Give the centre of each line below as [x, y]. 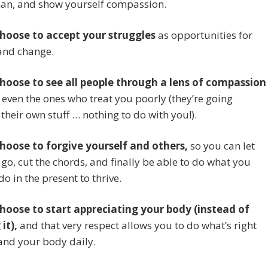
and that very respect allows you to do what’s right [137, 226]
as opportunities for [204, 35]
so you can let [221, 146]
